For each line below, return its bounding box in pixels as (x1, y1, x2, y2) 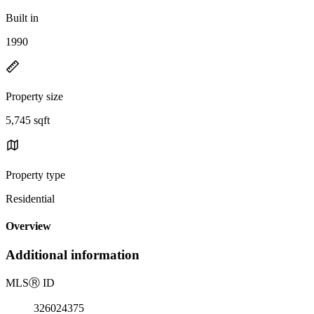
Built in (6, 11, 39, 24)
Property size (6, 90, 63, 102)
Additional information (6, 247, 139, 263)
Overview (6, 220, 51, 233)
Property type (6, 168, 65, 181)
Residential (6, 192, 55, 205)
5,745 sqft (6, 114, 50, 126)
